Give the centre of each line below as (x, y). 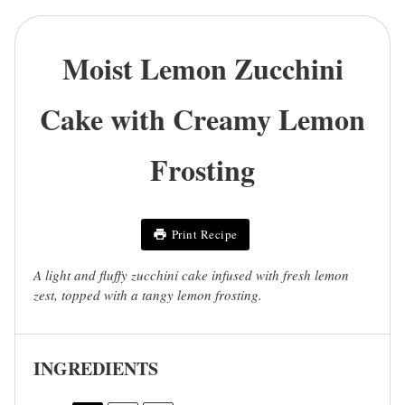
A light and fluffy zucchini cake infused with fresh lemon (191, 274)
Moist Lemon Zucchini (202, 68)
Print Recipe (204, 235)
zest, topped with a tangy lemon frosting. (148, 294)
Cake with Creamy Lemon (202, 118)
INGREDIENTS (96, 368)
